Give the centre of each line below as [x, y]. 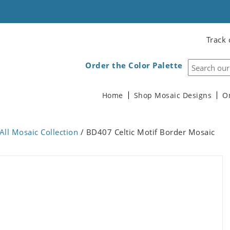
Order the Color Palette [134, 65]
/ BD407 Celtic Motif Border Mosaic [147, 132]
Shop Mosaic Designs [172, 95]
